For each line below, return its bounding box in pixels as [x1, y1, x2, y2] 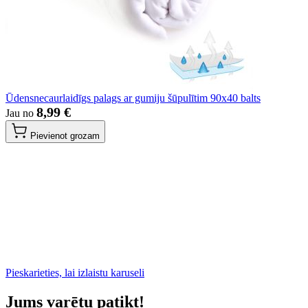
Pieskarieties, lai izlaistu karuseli [5, 267, 144, 279]
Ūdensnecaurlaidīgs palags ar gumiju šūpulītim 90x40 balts [5, 92, 261, 104]
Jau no [5, 107, 36, 120]
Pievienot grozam [30, 131, 100, 142]
